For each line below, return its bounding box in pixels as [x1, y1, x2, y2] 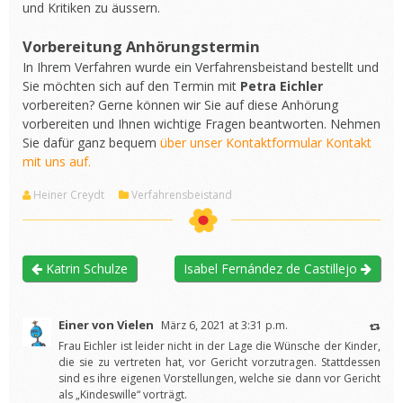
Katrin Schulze [42, 260, 128, 277]
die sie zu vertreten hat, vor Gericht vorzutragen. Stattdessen [58, 354, 381, 370]
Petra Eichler [240, 77, 323, 94]
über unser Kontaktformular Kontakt [160, 134, 372, 151]
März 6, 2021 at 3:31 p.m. [161, 318, 288, 333]
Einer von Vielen [58, 317, 154, 333]
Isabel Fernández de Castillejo [184, 260, 361, 277]
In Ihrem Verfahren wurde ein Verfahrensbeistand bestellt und [22, 58, 379, 76]
